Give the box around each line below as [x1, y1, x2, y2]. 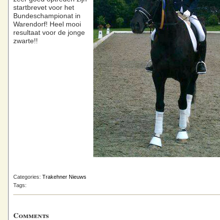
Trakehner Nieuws [42, 174, 86, 180]
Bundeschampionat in [13, 12, 81, 20]
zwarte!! [13, 37, 38, 45]
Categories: [13, 174, 42, 180]
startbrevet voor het [13, 4, 74, 11]
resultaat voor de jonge [13, 29, 85, 36]
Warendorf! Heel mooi [13, 21, 81, 28]
